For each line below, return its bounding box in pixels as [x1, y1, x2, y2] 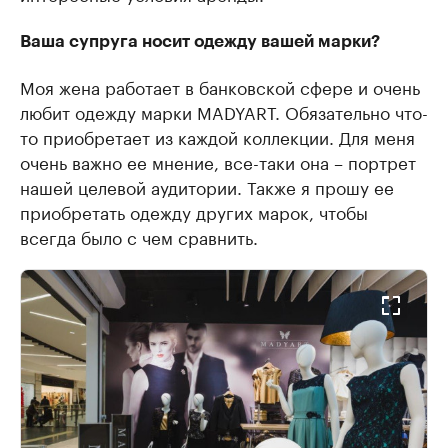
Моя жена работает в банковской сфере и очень [20, 73, 420, 100]
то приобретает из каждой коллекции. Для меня [20, 123, 415, 150]
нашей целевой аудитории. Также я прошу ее [20, 173, 394, 200]
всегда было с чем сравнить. [20, 223, 258, 250]
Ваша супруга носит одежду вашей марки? [20, 33, 380, 51]
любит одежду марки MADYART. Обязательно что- [20, 98, 428, 125]
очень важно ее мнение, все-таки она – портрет [20, 148, 416, 175]
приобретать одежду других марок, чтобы [20, 198, 368, 225]
